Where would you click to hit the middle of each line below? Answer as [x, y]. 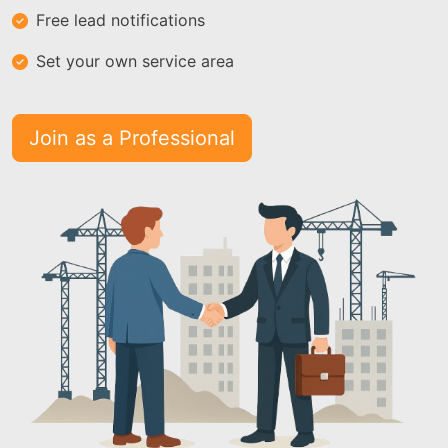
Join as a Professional [132, 138]
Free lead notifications [120, 20]
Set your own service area [135, 61]
